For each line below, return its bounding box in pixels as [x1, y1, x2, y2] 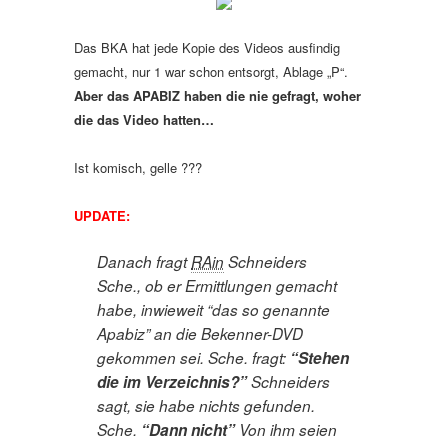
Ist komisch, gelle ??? [74, 158, 202, 177]
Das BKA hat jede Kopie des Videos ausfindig [74, 38, 340, 57]
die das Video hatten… [74, 110, 214, 129]
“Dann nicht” [137, 419, 235, 441]
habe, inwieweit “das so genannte [97, 299, 330, 320]
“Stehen [286, 347, 349, 369]
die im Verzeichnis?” [97, 371, 247, 393]
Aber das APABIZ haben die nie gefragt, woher [74, 86, 361, 105]
